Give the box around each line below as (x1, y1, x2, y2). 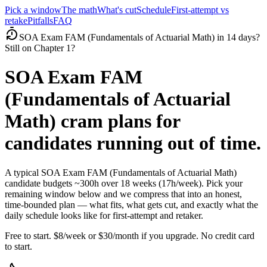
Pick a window (5, 5, 61, 15)
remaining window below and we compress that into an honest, (5, 188, 242, 199)
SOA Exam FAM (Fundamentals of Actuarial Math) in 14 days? (19, 32, 260, 42)
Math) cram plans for (5, 110, 181, 132)
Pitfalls (27, 15, 53, 26)
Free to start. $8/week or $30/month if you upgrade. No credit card (5, 230, 254, 241)
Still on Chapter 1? (5, 43, 75, 53)
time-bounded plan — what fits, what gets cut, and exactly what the (5, 199, 258, 210)
